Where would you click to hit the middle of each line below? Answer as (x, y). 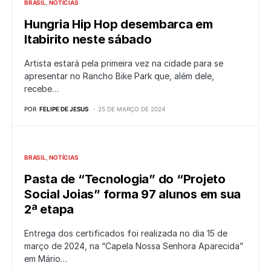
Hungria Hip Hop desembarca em (119, 24)
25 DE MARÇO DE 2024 (132, 109)
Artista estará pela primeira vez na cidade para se (124, 64)
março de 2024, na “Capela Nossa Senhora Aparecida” (134, 246)
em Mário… (46, 259)
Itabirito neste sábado (88, 40)
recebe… (41, 89)
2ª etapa (49, 210)
